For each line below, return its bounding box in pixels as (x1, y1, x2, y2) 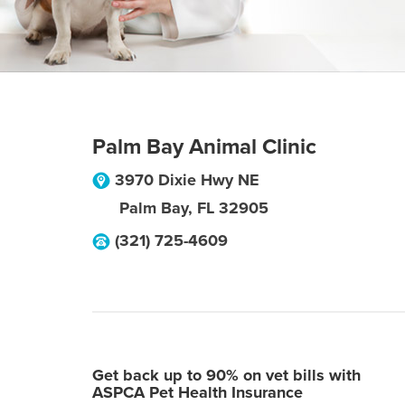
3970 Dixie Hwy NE (115, 170, 259, 190)
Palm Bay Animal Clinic (92, 134, 316, 160)
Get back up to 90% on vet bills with (92, 365, 361, 385)
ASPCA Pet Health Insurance (92, 382, 303, 402)
